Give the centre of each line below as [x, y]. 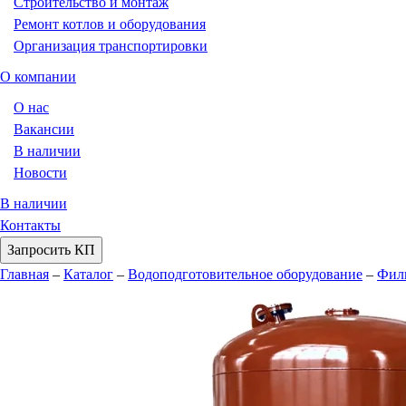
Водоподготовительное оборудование [245, 274]
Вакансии [44, 129]
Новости [40, 173]
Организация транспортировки [111, 46]
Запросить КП [51, 250]
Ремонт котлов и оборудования [110, 24]
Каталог [88, 274]
